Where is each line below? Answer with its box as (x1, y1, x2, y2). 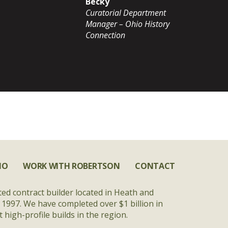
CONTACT (135, 160, 175, 172)
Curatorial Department (85, 7, 166, 18)
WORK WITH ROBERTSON (23, 160, 120, 172)
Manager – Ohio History (85, 18, 169, 30)
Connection (85, 30, 125, 41)
